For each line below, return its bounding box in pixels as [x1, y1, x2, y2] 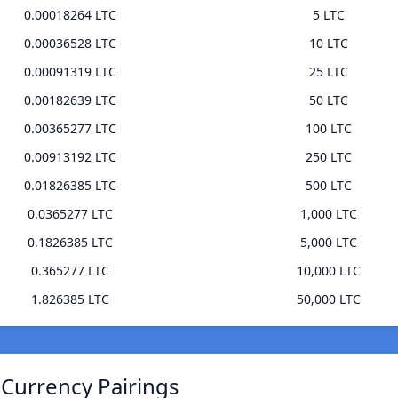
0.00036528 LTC [23, 35, 116, 52]
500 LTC [305, 177, 352, 195]
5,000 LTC [299, 234, 357, 251]
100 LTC [305, 120, 352, 138]
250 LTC [305, 148, 352, 166]
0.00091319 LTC [23, 63, 116, 81]
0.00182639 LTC [23, 92, 116, 109]
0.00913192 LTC [23, 148, 116, 166]
